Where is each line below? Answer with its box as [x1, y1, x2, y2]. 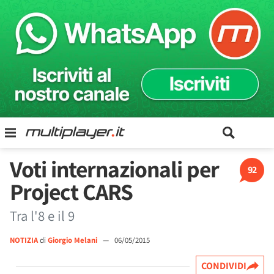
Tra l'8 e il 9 [10, 207, 75, 225]
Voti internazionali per [10, 154, 219, 184]
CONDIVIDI [201, 259, 246, 272]
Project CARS [10, 176, 133, 207]
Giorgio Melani [48, 235, 99, 245]
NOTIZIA [10, 235, 38, 245]
